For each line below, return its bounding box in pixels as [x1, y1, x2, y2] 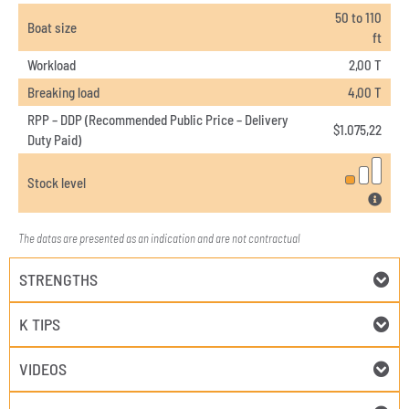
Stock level [27, 174, 86, 192]
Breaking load [27, 84, 100, 101]
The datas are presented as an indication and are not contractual [18, 231, 299, 246]
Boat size [27, 19, 77, 37]
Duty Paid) [27, 131, 81, 149]
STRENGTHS [19, 269, 98, 290]
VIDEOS [19, 359, 67, 380]
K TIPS [19, 314, 60, 335]
